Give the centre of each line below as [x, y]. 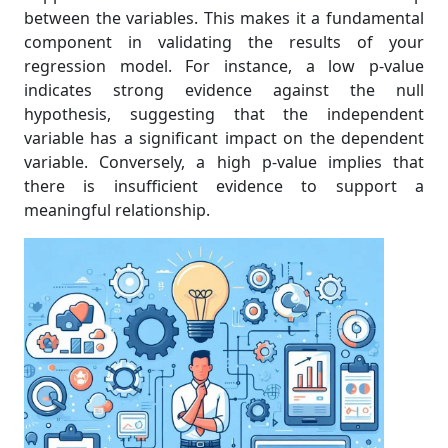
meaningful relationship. [117, 210]
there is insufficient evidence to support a [224, 186]
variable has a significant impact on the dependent [224, 138]
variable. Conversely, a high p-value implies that [224, 162]
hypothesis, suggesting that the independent [224, 114]
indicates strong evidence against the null [224, 90]
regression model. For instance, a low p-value [224, 66]
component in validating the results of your [224, 42]
